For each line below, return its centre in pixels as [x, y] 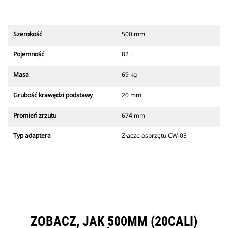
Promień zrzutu [35, 116]
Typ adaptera [32, 136]
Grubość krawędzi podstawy [53, 95]
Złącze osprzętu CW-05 [154, 136]
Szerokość [28, 34]
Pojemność [29, 54]
